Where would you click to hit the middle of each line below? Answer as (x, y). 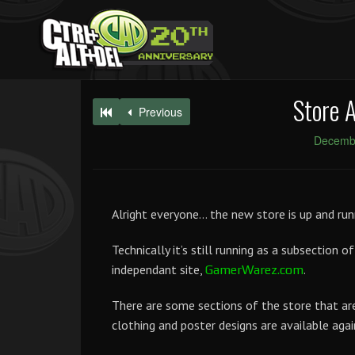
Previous (159, 112)
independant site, (158, 269)
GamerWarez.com (254, 270)
